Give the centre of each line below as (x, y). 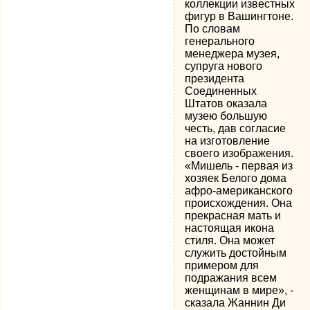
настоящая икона (230, 228)
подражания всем (231, 278)
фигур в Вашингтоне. (239, 16)
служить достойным (236, 253)
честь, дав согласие (236, 128)
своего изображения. (239, 153)
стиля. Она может (230, 240)
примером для (222, 265)
